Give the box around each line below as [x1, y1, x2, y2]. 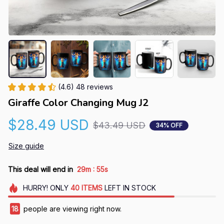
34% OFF [155, 121, 182, 129]
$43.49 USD [93, 120, 145, 131]
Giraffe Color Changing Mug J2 [8, 96, 148, 110]
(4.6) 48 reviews [58, 82, 113, 91]
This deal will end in [8, 164, 73, 173]
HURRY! [22, 183, 48, 192]
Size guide [8, 141, 44, 150]
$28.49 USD [8, 116, 89, 134]
